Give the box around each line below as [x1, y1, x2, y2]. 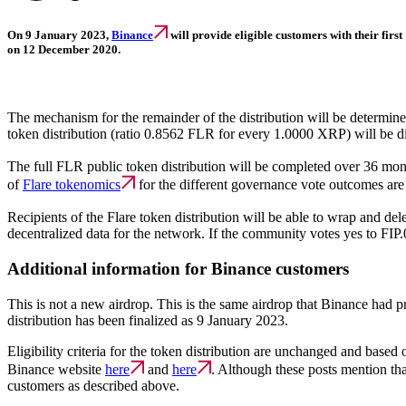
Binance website [7, 361, 105, 377]
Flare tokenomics [23, 177, 121, 193]
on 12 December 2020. [7, 42, 121, 56]
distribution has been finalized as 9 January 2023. [7, 312, 288, 328]
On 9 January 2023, [7, 27, 111, 42]
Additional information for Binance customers [7, 258, 349, 278]
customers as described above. [7, 377, 179, 393]
